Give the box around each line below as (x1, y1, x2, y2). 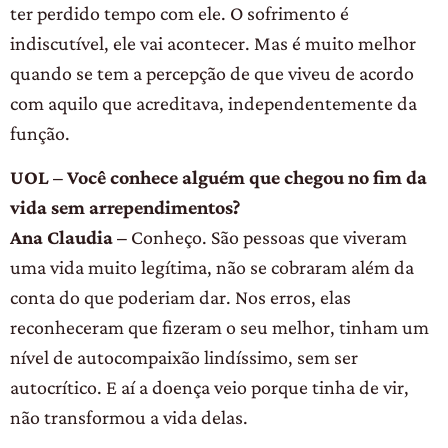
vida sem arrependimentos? (10, 196, 240, 219)
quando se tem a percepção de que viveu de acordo (10, 61, 414, 84)
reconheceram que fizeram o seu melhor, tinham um (10, 316, 429, 339)
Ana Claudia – (10, 226, 131, 249)
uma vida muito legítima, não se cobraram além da (10, 256, 414, 279)
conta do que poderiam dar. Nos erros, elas (10, 286, 351, 309)
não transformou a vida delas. (10, 406, 248, 429)
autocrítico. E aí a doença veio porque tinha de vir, (10, 376, 409, 399)
